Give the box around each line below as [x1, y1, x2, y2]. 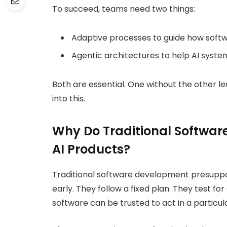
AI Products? [52, 141, 130, 158]
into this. [52, 92, 85, 104]
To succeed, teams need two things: [52, 3, 195, 15]
